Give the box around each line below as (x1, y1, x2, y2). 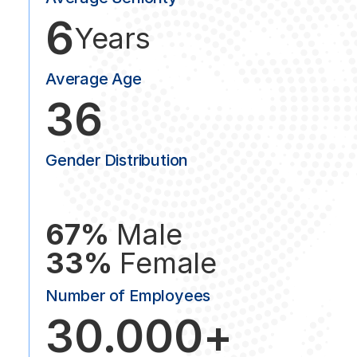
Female (120, 245, 218, 281)
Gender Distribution (45, 151, 189, 171)
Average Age (45, 69, 142, 89)
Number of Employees (45, 286, 211, 306)
